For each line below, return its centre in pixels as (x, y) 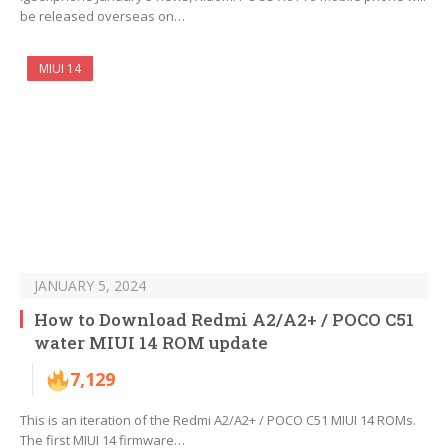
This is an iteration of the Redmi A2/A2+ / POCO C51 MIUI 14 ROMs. (218, 420)
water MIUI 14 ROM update (151, 343)
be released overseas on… (102, 16)
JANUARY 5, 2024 (90, 286)
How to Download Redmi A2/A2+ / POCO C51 (224, 320)
